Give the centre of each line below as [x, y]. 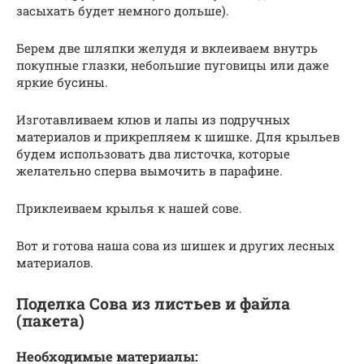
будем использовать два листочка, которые [153, 153]
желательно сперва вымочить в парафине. [149, 170]
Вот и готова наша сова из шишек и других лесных [175, 245]
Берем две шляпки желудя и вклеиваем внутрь [167, 48]
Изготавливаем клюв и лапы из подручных [153, 119]
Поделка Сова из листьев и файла [153, 303]
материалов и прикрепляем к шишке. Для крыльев [178, 136]
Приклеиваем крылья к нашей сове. [129, 208]
